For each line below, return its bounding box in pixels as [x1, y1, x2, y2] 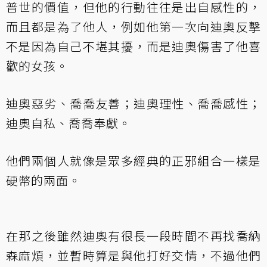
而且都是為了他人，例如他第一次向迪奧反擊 [6, 17, 261, 35]
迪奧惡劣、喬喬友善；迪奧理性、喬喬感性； [6, 94, 261, 112]
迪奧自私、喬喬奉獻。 [6, 114, 131, 132]
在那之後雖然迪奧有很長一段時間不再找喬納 [6, 226, 261, 244]
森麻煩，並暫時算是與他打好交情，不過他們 [6, 246, 261, 264]
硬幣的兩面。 [6, 171, 81, 189]
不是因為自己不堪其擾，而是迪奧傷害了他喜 [6, 37, 261, 55]
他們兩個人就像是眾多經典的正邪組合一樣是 [6, 151, 261, 169]
